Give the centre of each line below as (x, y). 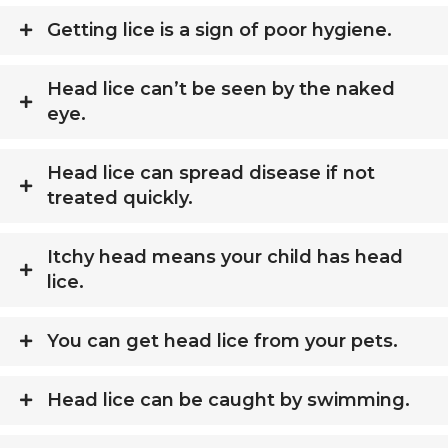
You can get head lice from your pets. (222, 340)
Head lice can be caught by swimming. (228, 399)
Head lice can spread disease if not (211, 172)
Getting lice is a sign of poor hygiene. (219, 29)
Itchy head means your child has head (225, 256)
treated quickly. (120, 197)
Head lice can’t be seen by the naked (221, 88)
